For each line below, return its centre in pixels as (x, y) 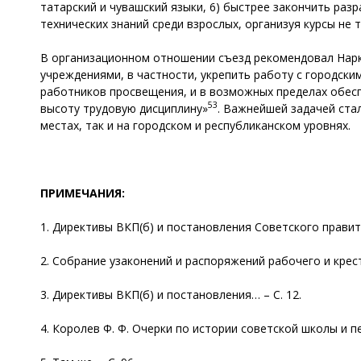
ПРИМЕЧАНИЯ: (83, 193)
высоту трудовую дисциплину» (124, 108)
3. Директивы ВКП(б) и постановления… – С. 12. (171, 294)
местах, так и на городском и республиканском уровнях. (195, 125)
